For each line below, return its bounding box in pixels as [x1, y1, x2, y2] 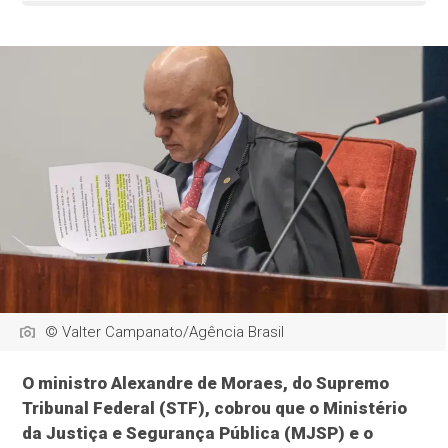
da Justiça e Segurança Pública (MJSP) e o [22, 423, 374, 444]
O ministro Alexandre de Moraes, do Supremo [22, 373, 390, 394]
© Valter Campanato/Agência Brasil [45, 323, 285, 342]
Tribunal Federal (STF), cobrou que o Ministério [22, 398, 408, 419]
